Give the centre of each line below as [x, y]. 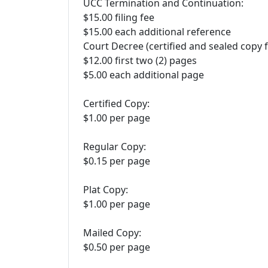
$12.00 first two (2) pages [140, 60]
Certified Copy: [116, 103]
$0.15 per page [117, 161]
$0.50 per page [117, 247]
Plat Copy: [106, 190]
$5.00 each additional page [144, 75]
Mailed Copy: [112, 233]
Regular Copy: [115, 147]
